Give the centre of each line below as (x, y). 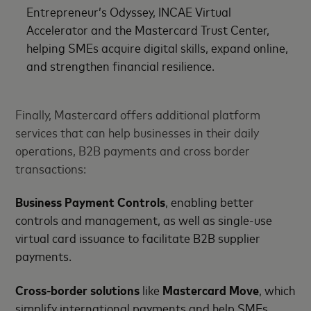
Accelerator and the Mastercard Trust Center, (148, 29)
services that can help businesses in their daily (137, 132)
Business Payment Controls (91, 202)
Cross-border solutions (78, 289)
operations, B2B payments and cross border (133, 150)
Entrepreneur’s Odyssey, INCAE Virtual (129, 11)
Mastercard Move (211, 289)
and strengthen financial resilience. (121, 65)
